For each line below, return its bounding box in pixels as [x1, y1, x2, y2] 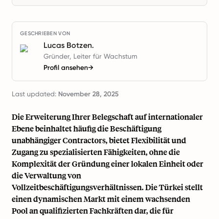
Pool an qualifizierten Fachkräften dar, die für [12, 205, 174, 216]
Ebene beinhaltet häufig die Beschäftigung [12, 123, 161, 133]
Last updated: [12, 90, 58, 98]
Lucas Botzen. [44, 41, 94, 50]
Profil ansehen [44, 64, 88, 72]
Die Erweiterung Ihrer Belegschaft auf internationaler [12, 111, 203, 122]
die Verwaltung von [12, 170, 81, 180]
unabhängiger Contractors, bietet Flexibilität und [12, 135, 186, 145]
